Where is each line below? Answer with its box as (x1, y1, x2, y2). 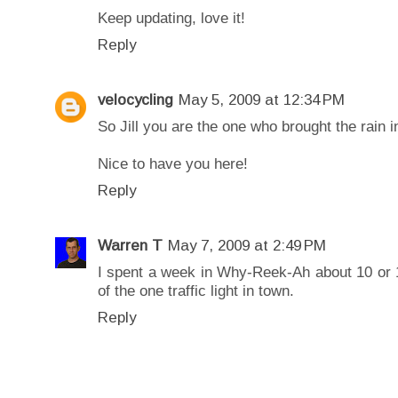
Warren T (98, 236, 163, 254)
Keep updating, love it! (98, 9, 245, 28)
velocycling (98, 91, 173, 108)
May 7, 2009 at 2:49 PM (168, 236, 326, 254)
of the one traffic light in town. (98, 281, 294, 299)
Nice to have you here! (98, 154, 248, 172)
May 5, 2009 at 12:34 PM (179, 91, 345, 108)
